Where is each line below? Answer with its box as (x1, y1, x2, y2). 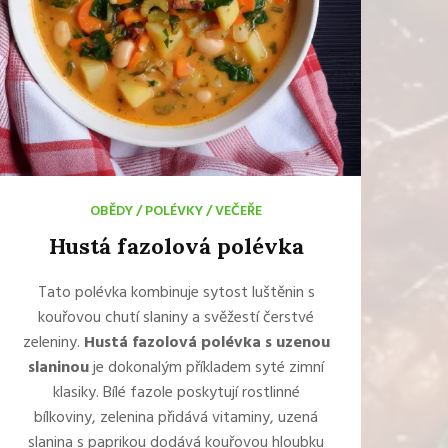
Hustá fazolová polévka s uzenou (83, 330, 330, 356)
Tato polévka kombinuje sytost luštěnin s (37, 280, 315, 306)
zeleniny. (22, 330, 84, 356)
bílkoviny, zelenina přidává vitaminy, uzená (34, 405, 318, 431)
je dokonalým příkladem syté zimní (89, 355, 324, 381)
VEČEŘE (215, 200, 262, 223)
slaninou (28, 355, 89, 381)
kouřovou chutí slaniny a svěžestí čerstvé (38, 305, 314, 331)
